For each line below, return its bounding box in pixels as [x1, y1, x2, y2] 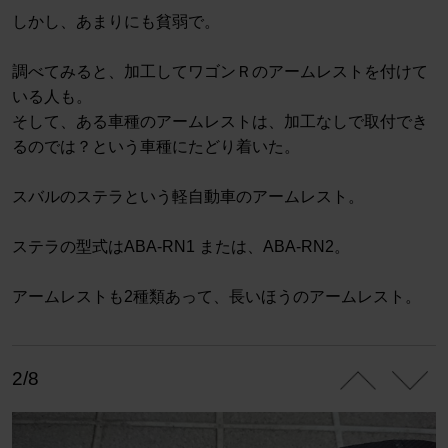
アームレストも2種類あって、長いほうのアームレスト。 [12, 288, 421, 306]
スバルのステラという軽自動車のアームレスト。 [12, 188, 364, 206]
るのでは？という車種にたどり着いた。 [12, 138, 300, 156]
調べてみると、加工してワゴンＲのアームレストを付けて [12, 63, 428, 81]
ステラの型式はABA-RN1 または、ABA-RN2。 [12, 238, 350, 256]
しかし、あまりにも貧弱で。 [12, 13, 220, 31]
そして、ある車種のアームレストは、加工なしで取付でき [12, 113, 428, 131]
